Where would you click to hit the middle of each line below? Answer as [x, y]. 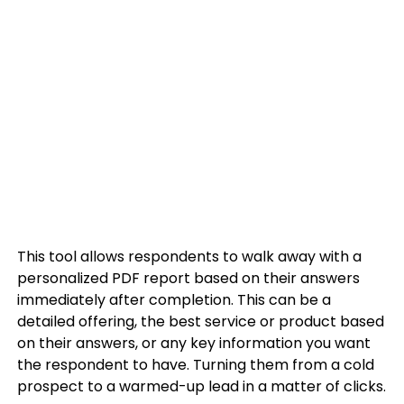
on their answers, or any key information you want [193, 343]
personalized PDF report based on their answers [188, 278]
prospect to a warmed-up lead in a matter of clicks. [201, 386]
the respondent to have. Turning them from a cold [195, 365]
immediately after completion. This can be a [174, 300]
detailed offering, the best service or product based [200, 321]
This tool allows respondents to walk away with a [189, 257]
